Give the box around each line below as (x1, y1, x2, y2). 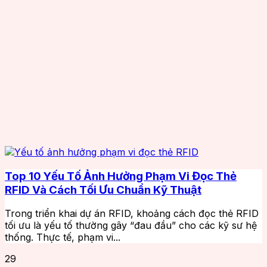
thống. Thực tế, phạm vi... (5, 231, 120, 244)
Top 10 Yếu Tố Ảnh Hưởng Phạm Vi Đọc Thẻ (5, 169, 237, 183)
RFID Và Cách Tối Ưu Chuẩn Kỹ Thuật (5, 182, 201, 197)
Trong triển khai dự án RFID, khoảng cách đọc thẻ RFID (5, 207, 259, 220)
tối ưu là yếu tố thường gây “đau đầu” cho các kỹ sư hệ (5, 219, 257, 232)
